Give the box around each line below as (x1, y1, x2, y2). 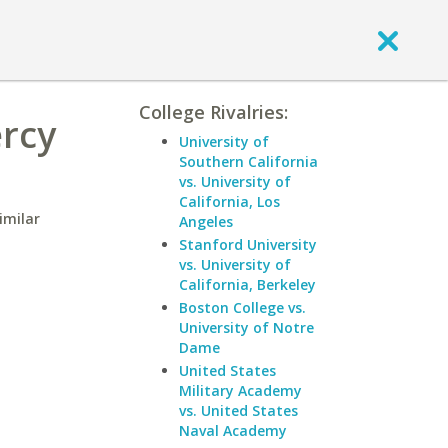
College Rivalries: (139, 100, 288, 124)
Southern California (179, 152, 318, 171)
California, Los (179, 192, 280, 211)
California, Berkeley (179, 275, 316, 294)
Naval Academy (179, 421, 287, 440)
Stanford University (179, 235, 317, 254)
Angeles (179, 212, 233, 231)
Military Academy (179, 381, 302, 400)
